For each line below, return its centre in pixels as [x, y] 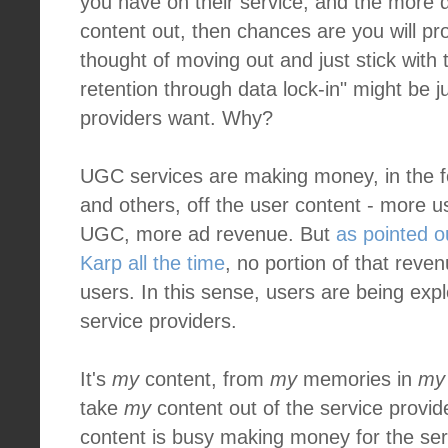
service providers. [158, 321]
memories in [357, 379]
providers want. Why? [176, 118]
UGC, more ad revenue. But [208, 234]
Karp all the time [152, 263]
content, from [204, 379]
